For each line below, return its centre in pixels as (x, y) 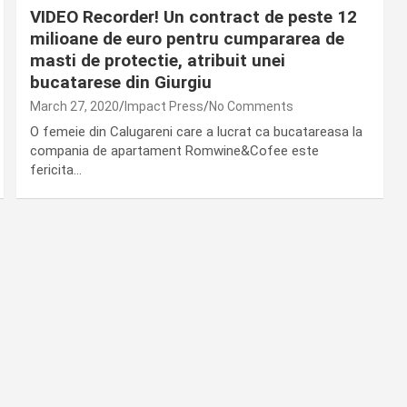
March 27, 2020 (74, 107)
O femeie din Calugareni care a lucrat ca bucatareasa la (196, 132)
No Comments (251, 107)
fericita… (55, 170)
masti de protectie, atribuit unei (157, 61)
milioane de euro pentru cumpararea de (187, 39)
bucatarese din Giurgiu (120, 83)
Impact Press (164, 107)
